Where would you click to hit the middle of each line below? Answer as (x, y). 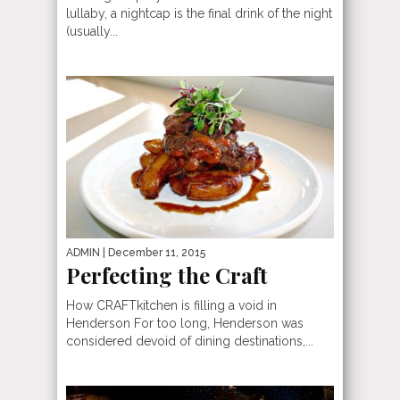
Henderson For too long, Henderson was (185, 323)
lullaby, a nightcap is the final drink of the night (199, 13)
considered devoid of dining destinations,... (190, 341)
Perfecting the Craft (167, 275)
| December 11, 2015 (153, 252)
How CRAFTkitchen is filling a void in (171, 305)
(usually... (92, 31)
